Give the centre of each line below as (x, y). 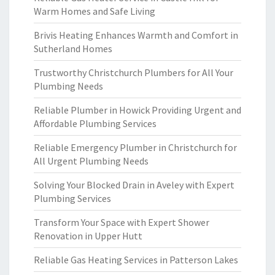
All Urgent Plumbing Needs (91, 161)
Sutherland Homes (73, 48)
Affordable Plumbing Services (95, 123)
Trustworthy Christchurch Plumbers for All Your (134, 72)
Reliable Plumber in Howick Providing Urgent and (137, 110)
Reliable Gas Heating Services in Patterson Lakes (136, 260)
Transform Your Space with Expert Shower (122, 222)
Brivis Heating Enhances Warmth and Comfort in (136, 35)
